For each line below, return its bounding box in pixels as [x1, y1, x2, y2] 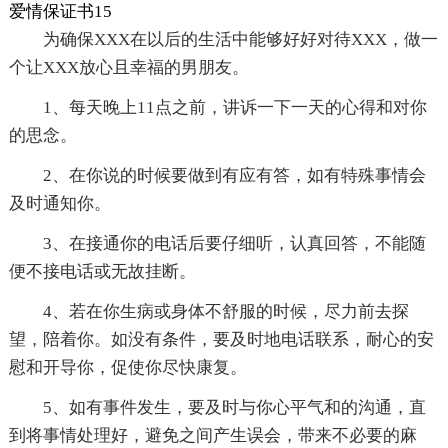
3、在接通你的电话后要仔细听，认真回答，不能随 [42, 234, 426, 254]
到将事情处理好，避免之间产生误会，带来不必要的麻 [8, 426, 417, 446]
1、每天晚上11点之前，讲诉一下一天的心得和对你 [42, 98, 427, 118]
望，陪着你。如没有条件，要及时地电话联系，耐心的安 [8, 330, 434, 350]
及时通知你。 [8, 194, 111, 214]
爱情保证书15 [8, 2, 112, 22]
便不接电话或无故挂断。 [8, 262, 196, 282]
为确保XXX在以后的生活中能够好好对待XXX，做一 [42, 30, 438, 50]
